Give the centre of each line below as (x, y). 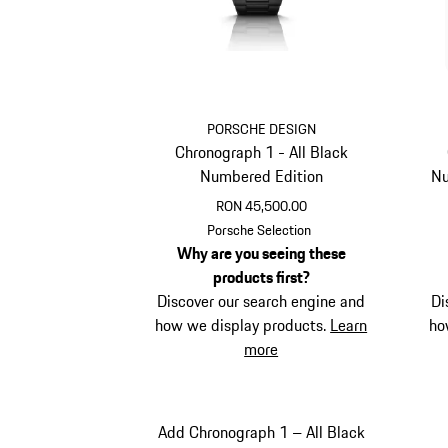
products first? (261, 277)
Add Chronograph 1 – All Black (261, 431)
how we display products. (243, 325)
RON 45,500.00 (261, 206)
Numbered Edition (261, 176)
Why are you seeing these (261, 253)
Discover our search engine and (261, 301)
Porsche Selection (259, 230)
